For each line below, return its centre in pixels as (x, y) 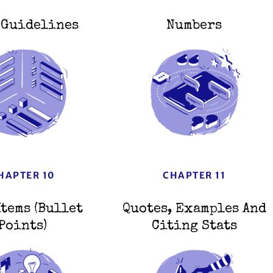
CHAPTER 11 (194, 175)
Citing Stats (194, 227)
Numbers (194, 27)
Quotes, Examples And (194, 210)
